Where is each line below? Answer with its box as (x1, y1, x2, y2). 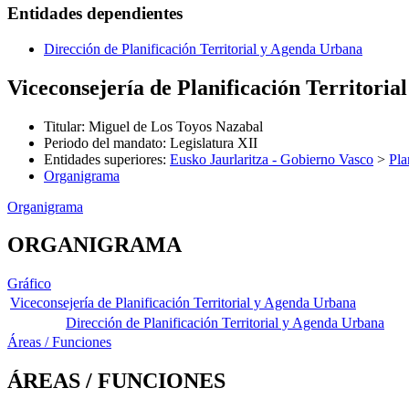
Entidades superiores (44, 151, 163, 167)
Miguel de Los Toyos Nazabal (89, 118, 263, 134)
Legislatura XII (170, 134, 257, 151)
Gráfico (7, 276, 51, 292)
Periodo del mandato (44, 134, 163, 151)
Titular (44, 118, 81, 134)
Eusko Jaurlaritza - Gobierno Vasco (170, 151, 373, 167)
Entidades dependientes (7, 4, 183, 24)
